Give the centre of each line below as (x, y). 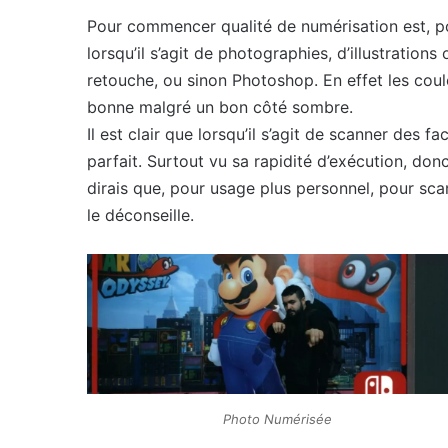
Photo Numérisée (277, 419)
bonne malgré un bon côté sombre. (220, 106)
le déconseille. (140, 214)
